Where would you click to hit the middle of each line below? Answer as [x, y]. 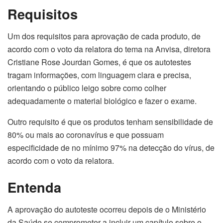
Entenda [34, 187]
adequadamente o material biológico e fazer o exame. [102, 101]
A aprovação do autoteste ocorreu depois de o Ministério [107, 209]
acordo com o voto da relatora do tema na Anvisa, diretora [109, 49]
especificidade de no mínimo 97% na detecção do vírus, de [111, 147]
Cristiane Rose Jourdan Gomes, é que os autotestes [99, 62]
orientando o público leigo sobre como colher [87, 88]
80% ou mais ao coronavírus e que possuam [86, 134]
